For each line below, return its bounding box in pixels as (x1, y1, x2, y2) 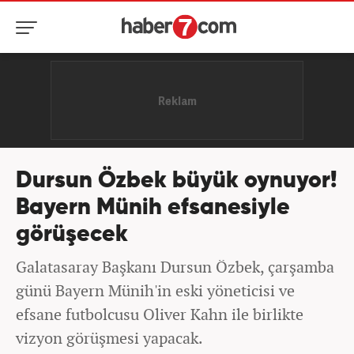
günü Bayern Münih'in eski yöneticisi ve (16, 280, 295, 301)
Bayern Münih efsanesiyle (16, 197, 290, 220)
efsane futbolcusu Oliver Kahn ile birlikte (16, 303, 303, 325)
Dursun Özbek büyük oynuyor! (16, 170, 337, 193)
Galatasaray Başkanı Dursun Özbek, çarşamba (16, 256, 334, 277)
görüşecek (16, 224, 128, 247)
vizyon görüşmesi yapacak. (16, 327, 203, 348)
